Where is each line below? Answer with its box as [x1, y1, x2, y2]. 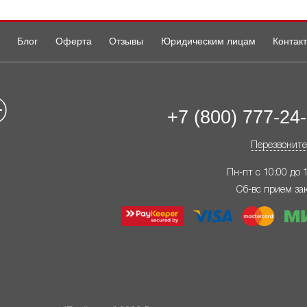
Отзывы [109, 35, 144, 47]
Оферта [55, 35, 92, 47]
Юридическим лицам [160, 35, 256, 47]
